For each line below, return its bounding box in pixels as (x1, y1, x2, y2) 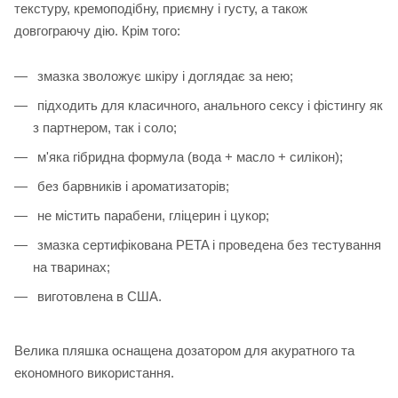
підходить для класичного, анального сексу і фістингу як (34, 98, 383, 114)
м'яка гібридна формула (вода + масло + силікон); (34, 149, 343, 165)
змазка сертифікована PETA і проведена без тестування (34, 237, 381, 253)
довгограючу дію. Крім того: (14, 23, 180, 39)
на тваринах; (33, 259, 110, 275)
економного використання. (14, 365, 174, 381)
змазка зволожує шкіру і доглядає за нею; (34, 68, 293, 84)
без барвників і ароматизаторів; (34, 179, 229, 195)
